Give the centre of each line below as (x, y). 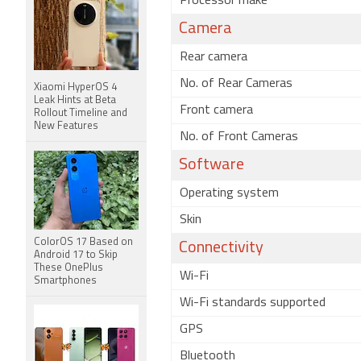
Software (212, 165)
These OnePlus (68, 268)
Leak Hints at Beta (75, 100)
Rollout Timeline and (81, 113)
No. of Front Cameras (239, 137)
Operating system (229, 193)
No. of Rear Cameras (236, 84)
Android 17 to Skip (76, 255)
